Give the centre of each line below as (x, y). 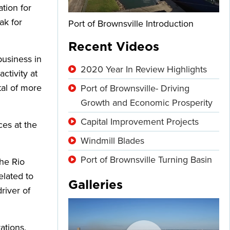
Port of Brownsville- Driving (135, 88)
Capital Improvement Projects (140, 121)
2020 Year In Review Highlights (144, 69)
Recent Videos (114, 47)
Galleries (95, 185)
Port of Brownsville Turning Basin (146, 159)
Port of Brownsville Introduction (131, 23)
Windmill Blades (112, 140)
